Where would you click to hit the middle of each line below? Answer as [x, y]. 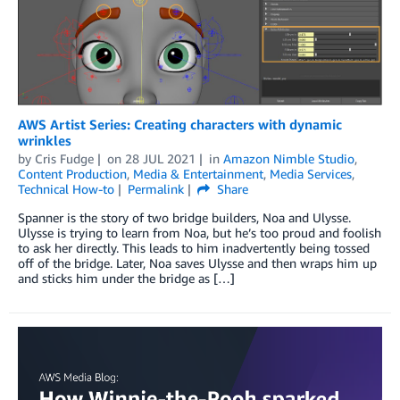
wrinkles [46, 141]
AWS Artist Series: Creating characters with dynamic [180, 125]
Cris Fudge [64, 159]
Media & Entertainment [198, 174]
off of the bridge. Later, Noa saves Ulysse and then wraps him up [197, 263]
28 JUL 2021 [160, 159]
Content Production [72, 174]
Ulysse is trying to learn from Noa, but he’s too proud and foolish [200, 233]
